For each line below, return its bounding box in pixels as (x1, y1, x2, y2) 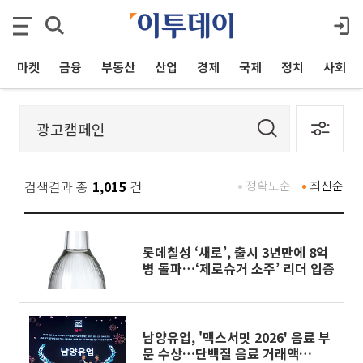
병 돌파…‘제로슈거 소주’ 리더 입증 (143, 258, 335, 278)
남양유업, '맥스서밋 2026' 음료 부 (143, 327, 331, 347)
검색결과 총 (24, 177, 88, 196)
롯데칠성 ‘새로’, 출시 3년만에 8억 (143, 242, 328, 262)
